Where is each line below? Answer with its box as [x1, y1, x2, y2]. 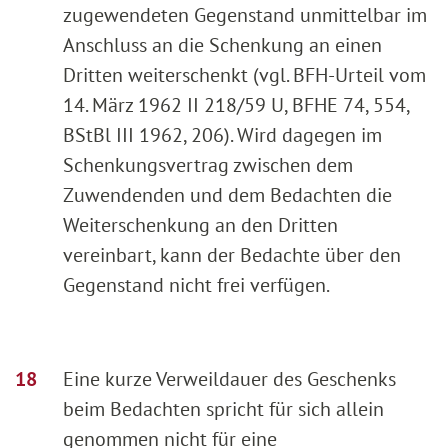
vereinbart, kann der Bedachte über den [63, 241, 401, 268]
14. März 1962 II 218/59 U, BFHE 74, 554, [63, 91, 409, 118]
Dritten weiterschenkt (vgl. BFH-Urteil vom [63, 61, 426, 88]
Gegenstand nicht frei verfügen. [63, 271, 330, 298]
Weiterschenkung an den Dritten [63, 211, 338, 238]
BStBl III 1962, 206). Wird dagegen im [63, 121, 382, 148]
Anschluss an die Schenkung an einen [63, 31, 382, 58]
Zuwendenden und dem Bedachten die [63, 181, 392, 208]
